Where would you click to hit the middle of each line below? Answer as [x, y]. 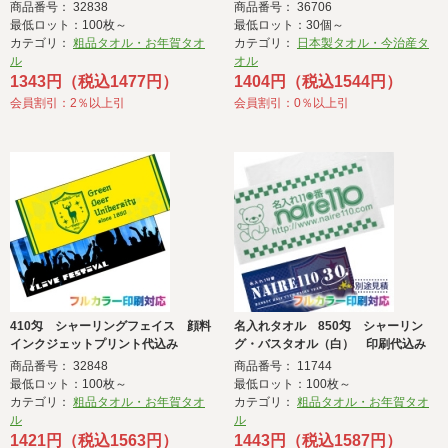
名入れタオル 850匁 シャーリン [328, 326]
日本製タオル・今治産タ [363, 43]
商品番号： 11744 [283, 366]
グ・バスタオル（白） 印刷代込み [330, 344]
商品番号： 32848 [59, 366]
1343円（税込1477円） [94, 82]
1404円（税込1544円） [318, 82]
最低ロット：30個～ [289, 25]
